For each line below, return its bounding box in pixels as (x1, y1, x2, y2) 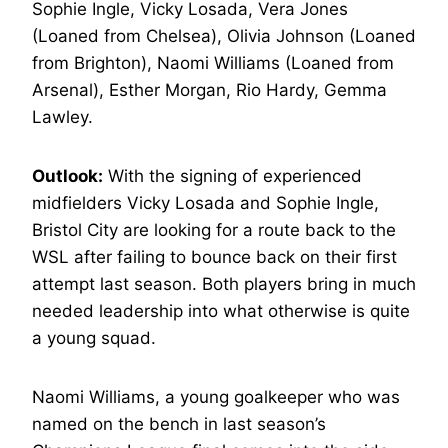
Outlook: (32, 165, 103, 186)
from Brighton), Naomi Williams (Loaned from (32, 52, 394, 73)
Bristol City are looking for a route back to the (32, 219, 396, 240)
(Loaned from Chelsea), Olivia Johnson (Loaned (32, 25, 416, 46)
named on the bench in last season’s (32, 413, 326, 434)
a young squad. (32, 327, 156, 348)
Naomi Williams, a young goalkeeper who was (32, 386, 400, 407)
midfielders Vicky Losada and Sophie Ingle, (32, 192, 379, 213)
